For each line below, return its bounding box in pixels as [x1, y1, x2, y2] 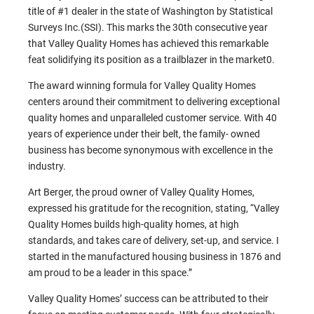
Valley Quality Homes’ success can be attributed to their [28, 293, 268, 305]
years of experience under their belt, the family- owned [28, 128, 260, 140]
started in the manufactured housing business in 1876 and [28, 251, 281, 263]
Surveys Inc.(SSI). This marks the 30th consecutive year [28, 22, 268, 34]
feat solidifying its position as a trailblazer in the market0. [28, 54, 275, 66]
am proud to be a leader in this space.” [28, 267, 192, 279]
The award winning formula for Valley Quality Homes [28, 80, 256, 92]
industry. [28, 161, 66, 172]
